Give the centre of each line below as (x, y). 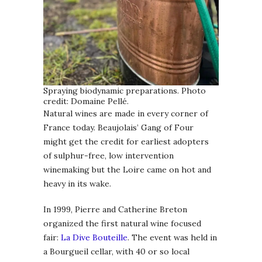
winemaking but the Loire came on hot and (127, 169)
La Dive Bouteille (94, 237)
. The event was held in (172, 237)
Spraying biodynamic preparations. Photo (125, 90)
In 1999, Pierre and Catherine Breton (115, 209)
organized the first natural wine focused (122, 223)
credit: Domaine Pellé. (86, 101)
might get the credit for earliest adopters (126, 141)
